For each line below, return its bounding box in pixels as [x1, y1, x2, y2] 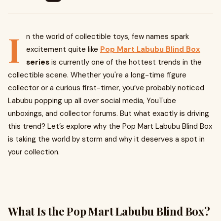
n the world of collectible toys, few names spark [26, 32, 189, 41]
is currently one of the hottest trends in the [49, 57, 202, 67]
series [26, 57, 49, 67]
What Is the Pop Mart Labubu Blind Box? [8, 204, 210, 219]
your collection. [8, 147, 60, 157]
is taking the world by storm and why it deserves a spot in [8, 134, 205, 144]
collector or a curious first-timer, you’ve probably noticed [8, 83, 204, 93]
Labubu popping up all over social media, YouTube [8, 96, 176, 106]
